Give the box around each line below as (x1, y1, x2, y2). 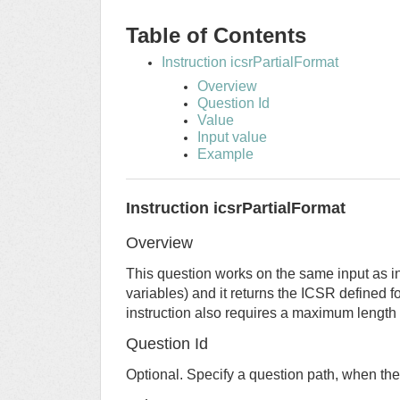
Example (197, 146, 254, 162)
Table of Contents (126, 23, 306, 48)
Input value (197, 129, 267, 146)
